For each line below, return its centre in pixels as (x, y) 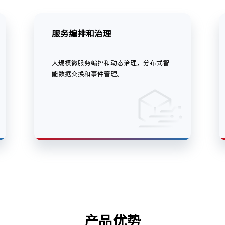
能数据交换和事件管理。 (87, 74)
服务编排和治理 (81, 34)
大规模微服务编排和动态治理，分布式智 (110, 63)
